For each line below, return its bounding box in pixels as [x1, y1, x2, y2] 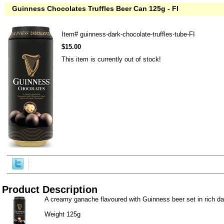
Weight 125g [44, 210, 80, 218]
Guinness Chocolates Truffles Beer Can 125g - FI [12, 4, 178, 12]
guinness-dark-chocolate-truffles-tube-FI [80, 30, 195, 38]
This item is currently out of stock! [61, 55, 161, 63]
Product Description [2, 184, 97, 195]
